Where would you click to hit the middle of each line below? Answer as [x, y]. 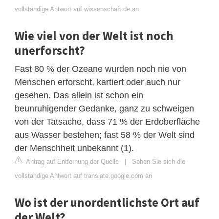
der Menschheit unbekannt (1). [74, 148]
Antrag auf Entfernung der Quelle [72, 161]
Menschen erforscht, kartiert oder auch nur [98, 82]
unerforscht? [50, 50]
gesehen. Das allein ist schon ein [79, 95]
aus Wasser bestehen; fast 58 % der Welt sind [105, 135]
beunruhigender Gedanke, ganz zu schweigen [104, 108]
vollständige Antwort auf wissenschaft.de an [77, 9]
